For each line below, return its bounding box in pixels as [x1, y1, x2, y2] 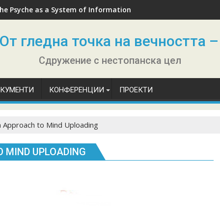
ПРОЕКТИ [119, 85, 153, 94]
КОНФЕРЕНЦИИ [49, 85, 104, 94]
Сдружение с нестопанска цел [39, 55, 181, 66]
